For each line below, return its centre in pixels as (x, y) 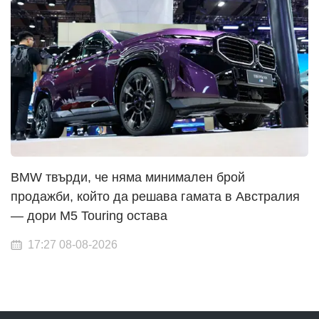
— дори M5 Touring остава (89, 215)
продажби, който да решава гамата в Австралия (155, 196)
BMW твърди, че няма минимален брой (128, 177)
